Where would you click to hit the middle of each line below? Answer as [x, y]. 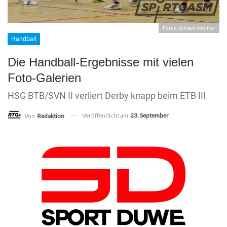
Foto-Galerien [44, 78]
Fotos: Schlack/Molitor [189, 28]
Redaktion [51, 116]
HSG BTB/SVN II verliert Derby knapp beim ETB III [107, 95]
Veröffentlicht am [106, 115]
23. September [149, 115]
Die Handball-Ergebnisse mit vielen [101, 62]
